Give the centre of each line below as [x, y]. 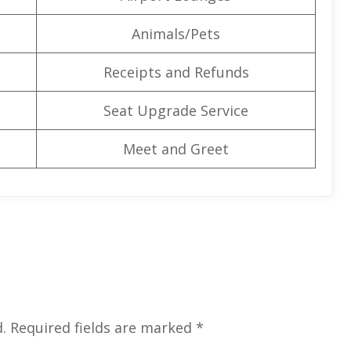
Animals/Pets [176, 33]
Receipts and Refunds [176, 72]
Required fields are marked [103, 327]
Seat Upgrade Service [176, 110]
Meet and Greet [176, 148]
